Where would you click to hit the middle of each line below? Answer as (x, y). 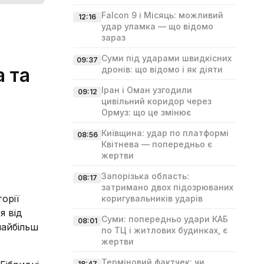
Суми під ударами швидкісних (166, 58)
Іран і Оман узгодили (147, 90)
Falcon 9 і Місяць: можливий (162, 15)
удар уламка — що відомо (157, 26)
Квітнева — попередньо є (157, 144)
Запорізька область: (145, 176)
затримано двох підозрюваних (167, 187)
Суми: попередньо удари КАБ (165, 219)
